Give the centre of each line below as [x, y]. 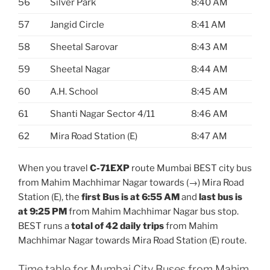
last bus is [221, 197]
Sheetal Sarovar [84, 47]
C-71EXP [110, 168]
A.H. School [74, 91]
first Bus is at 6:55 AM [130, 197]
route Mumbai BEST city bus [191, 168]
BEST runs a [45, 226]
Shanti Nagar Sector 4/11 [102, 114]
